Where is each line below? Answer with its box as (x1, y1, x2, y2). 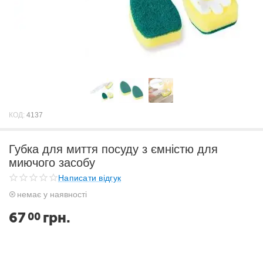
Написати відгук (58, 173, 122, 183)
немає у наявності (17, 190, 87, 199)
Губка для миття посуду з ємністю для (9, 143, 218, 156)
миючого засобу (9, 156, 95, 169)
